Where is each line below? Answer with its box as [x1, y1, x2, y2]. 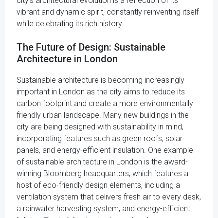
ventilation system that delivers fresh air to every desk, [17, 192, 201, 201]
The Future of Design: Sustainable [17, 41, 165, 53]
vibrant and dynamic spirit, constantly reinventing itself [17, 7, 199, 17]
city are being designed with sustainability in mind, [17, 122, 183, 131]
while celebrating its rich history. [17, 19, 124, 28]
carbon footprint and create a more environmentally [17, 99, 193, 108]
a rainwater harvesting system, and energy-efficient [17, 204, 190, 213]
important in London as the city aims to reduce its [17, 87, 185, 96]
